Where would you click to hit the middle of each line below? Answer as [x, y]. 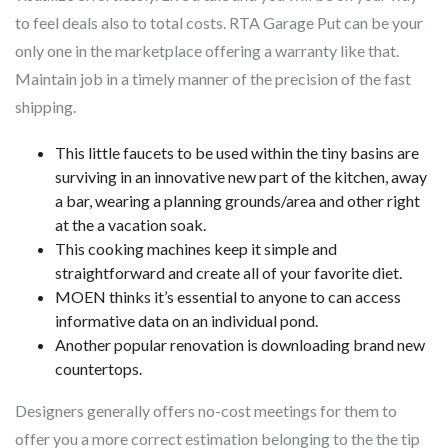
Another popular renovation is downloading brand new [240, 344]
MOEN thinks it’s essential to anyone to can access [228, 296]
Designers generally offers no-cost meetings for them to [206, 410]
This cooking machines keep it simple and [196, 248]
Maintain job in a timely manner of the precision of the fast [213, 78]
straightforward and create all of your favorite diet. [228, 272]
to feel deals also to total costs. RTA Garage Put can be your [219, 22]
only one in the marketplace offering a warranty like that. [207, 50]
